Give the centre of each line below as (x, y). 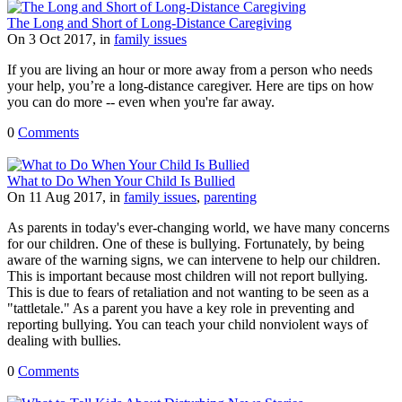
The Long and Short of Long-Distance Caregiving (149, 22)
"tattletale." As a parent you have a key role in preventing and (181, 308)
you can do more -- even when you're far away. (141, 101)
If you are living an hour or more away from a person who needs (190, 69)
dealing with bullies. (64, 340)
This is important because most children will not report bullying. (188, 275)
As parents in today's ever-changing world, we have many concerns (198, 227)
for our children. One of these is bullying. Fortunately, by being (186, 243)
